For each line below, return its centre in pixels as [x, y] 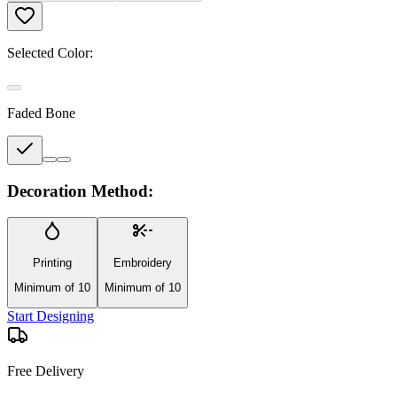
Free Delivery [46, 371]
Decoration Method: [80, 191]
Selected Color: [50, 52]
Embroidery [143, 262]
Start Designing [51, 316]
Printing [52, 262]
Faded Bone [41, 113]
